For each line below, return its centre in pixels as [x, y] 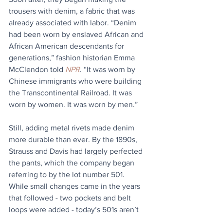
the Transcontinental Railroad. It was [71, 93]
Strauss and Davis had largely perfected [77, 151]
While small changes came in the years [75, 186]
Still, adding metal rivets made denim [73, 128]
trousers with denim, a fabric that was [73, 11]
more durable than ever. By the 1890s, [74, 140]
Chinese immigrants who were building [76, 81]
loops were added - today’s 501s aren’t [75, 210]
